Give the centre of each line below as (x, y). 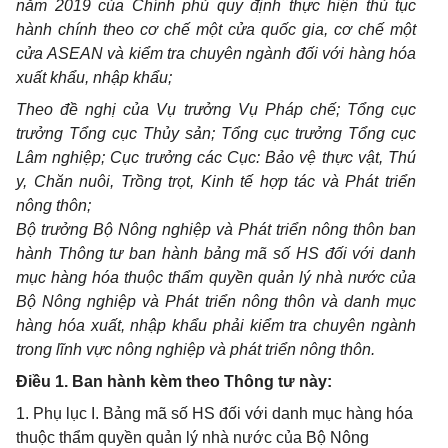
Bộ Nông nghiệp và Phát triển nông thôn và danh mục (216, 301)
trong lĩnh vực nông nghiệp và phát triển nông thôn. (195, 349)
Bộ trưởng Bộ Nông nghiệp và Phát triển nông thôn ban (216, 229)
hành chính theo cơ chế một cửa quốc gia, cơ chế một (216, 29)
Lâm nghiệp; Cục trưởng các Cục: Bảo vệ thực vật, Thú (216, 157)
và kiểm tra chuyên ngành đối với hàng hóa (261, 53)
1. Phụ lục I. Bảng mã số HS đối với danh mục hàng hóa (214, 413)
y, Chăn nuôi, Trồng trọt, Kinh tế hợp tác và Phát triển (216, 181)
